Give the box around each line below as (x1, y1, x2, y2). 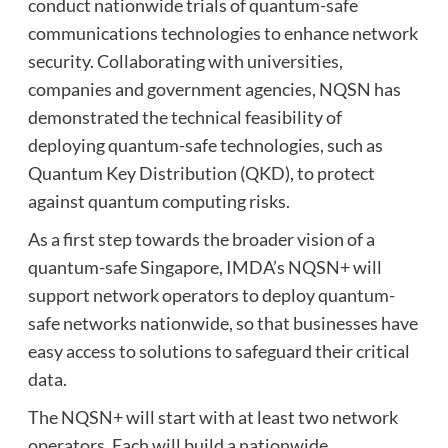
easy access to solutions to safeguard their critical (27, 339, 410, 362)
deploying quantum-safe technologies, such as (27, 133, 383, 156)
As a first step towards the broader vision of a (27, 227, 375, 250)
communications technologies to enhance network (27, 21, 418, 44)
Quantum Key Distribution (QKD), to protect (27, 161, 375, 184)
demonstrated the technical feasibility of (27, 105, 342, 128)
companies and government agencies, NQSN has (27, 77, 401, 100)
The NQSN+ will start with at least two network (27, 405, 398, 428)
